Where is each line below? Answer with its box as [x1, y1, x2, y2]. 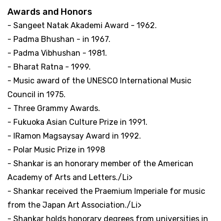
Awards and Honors [7, 6, 92, 17]
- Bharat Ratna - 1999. [7, 62, 91, 72]
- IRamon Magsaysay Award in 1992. [7, 131, 141, 141]
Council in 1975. [7, 89, 66, 99]
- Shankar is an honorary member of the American [7, 158, 193, 168]
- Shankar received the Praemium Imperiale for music [7, 186, 205, 196]
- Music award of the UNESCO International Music [7, 75, 191, 85]
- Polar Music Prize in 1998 [7, 145, 105, 154]
